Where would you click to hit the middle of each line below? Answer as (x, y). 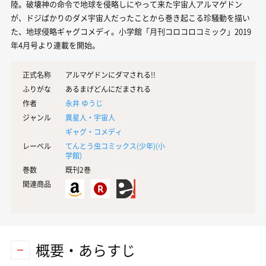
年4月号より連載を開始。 (55, 45)
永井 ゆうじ (84, 103)
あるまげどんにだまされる (108, 89)
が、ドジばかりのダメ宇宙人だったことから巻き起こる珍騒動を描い (130, 18)
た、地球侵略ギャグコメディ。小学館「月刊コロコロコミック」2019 (131, 31)
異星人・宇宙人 (90, 118)
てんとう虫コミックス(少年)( (112, 146)
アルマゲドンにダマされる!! (110, 75)
